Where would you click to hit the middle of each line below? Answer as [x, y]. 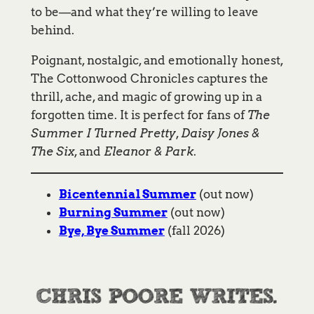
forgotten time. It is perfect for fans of [139, 115]
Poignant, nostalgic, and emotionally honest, [157, 60]
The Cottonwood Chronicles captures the [149, 78]
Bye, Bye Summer [111, 231]
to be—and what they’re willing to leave [144, 12]
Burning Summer [113, 213]
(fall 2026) [194, 231]
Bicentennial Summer [127, 194]
